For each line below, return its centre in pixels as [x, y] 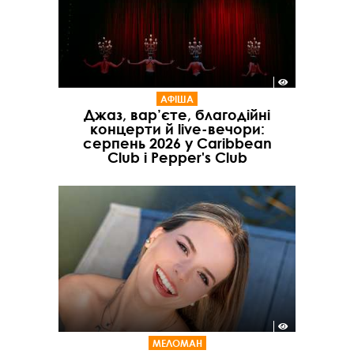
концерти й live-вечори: [177, 128]
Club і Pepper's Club [177, 157]
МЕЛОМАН [177, 343]
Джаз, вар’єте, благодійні [177, 114]
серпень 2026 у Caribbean [177, 143]
